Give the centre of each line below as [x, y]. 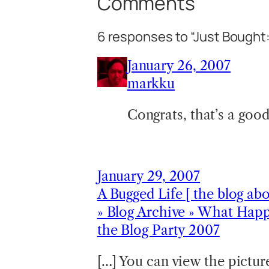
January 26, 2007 [179, 66]
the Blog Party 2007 [158, 231]
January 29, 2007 [149, 177]
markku [151, 84]
